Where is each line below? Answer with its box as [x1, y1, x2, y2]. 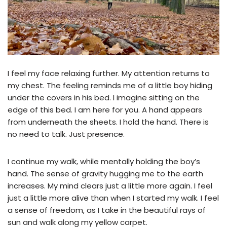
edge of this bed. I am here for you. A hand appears [8, 104, 202, 116]
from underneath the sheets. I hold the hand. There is [8, 117, 209, 128]
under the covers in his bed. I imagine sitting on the [8, 92, 200, 103]
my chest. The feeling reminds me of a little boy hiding [8, 80, 212, 91]
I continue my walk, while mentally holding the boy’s [8, 156, 200, 167]
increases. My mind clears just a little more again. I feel [8, 180, 212, 192]
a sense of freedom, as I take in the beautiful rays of [8, 205, 206, 216]
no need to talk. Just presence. [8, 129, 127, 140]
